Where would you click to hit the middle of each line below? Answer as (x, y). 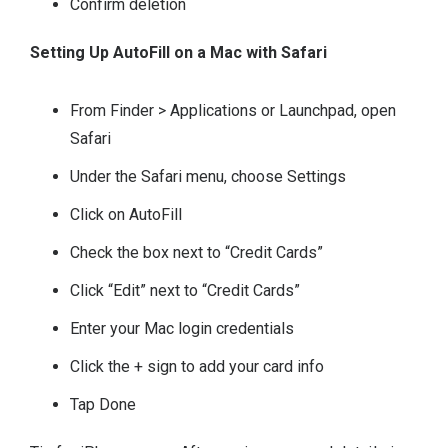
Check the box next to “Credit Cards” (197, 253)
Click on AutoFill (126, 215)
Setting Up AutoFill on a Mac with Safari (179, 53)
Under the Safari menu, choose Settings (208, 177)
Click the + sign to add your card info (197, 367)
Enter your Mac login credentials (182, 329)
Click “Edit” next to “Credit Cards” (185, 291)
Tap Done (103, 405)
